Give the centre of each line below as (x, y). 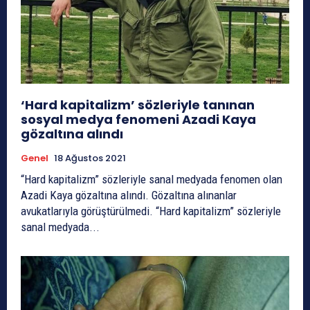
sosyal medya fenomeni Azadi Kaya (138, 119)
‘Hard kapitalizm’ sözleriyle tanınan (138, 104)
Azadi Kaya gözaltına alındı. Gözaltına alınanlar (129, 195)
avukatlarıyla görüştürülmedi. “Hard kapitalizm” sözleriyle (88, 211)
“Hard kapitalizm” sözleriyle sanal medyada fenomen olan (152, 179)
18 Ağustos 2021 (90, 158)
